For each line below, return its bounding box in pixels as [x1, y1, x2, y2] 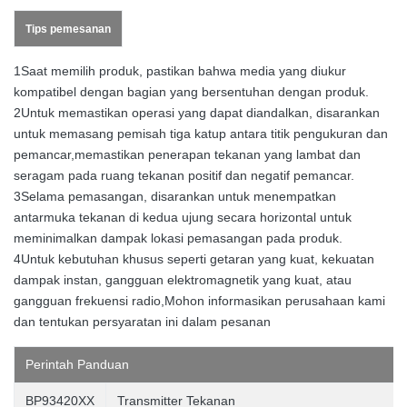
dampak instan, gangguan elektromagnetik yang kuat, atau [14, 272, 352, 287]
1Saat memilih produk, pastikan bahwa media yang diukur [14, 63, 346, 78]
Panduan [77, 356, 129, 372]
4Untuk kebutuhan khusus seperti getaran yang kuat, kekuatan [14, 251, 374, 266]
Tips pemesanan [25, 22, 111, 35]
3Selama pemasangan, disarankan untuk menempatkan [14, 188, 336, 203]
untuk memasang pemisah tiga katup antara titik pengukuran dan [14, 125, 388, 141]
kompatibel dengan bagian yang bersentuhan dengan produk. [14, 84, 369, 99]
